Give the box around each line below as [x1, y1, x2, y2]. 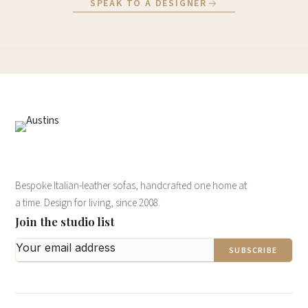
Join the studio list [15, 214, 115, 229]
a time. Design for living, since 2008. [15, 196, 160, 210]
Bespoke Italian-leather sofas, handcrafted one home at [15, 179, 247, 193]
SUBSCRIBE [229, 244, 277, 256]
